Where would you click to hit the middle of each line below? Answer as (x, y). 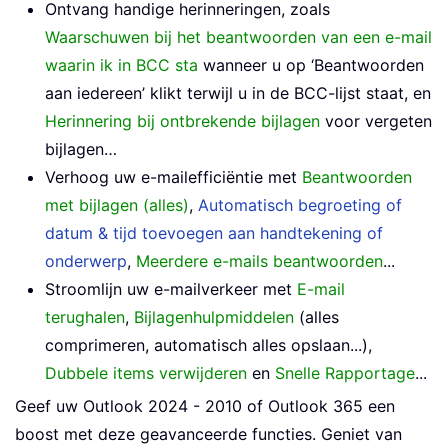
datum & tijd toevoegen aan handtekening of (214, 233)
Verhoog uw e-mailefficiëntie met (173, 177)
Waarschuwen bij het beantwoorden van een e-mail (238, 37)
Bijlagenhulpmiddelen (214, 317)
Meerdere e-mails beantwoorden (259, 261)
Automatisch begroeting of (300, 205)
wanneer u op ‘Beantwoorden (311, 65)
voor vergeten (376, 121)
